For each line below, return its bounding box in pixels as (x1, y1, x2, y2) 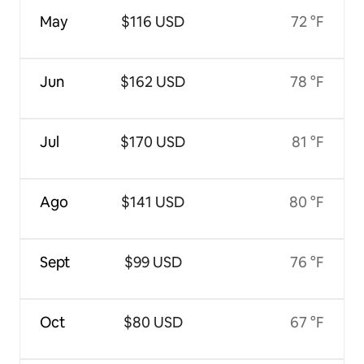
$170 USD (120, 132, 186, 152)
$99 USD (123, 253, 182, 272)
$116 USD (121, 12, 185, 32)
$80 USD (123, 313, 183, 332)
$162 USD (120, 72, 186, 92)
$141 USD (121, 193, 185, 212)
